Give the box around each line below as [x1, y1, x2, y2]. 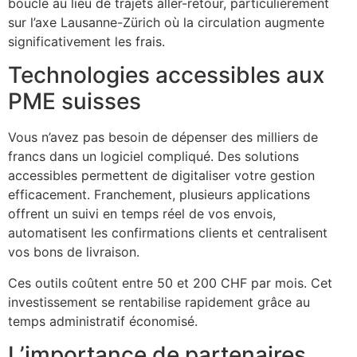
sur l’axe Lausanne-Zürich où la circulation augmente [8, 14, 324, 31]
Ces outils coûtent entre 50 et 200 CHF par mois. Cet [8, 274, 332, 291]
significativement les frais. [8, 33, 165, 50]
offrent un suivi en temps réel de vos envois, [8, 206, 276, 222]
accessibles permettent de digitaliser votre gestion [8, 167, 315, 184]
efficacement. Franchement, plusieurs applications [8, 186, 310, 203]
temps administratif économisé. [8, 312, 198, 329]
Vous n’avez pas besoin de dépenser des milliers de [8, 129, 318, 146]
